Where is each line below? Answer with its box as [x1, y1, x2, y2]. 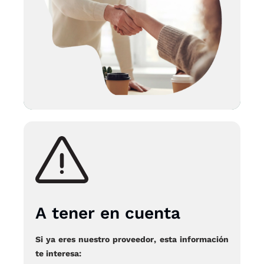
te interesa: [35, 248, 81, 258]
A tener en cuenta [35, 203, 180, 223]
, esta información [154, 234, 229, 244]
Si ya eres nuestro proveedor [35, 234, 154, 244]
